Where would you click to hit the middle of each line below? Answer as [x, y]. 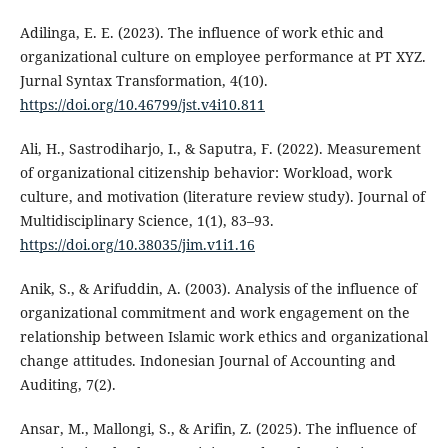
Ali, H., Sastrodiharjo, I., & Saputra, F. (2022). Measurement [220, 149]
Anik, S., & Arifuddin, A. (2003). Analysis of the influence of [218, 289]
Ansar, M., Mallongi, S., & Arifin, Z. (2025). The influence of [217, 429]
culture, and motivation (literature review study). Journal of [222, 197]
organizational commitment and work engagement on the [214, 313]
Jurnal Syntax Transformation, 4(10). [143, 81]
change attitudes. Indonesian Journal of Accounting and [207, 361]
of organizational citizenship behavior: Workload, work [205, 173]
